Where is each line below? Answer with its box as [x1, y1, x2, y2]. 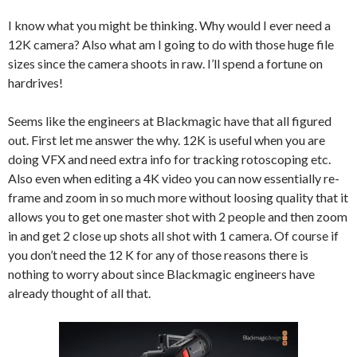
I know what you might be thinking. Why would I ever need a [8, 18, 331, 33]
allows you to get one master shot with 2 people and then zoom [8, 209, 347, 225]
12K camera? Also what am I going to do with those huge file [8, 37, 334, 53]
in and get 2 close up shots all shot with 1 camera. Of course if [8, 228, 339, 244]
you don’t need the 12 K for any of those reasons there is [8, 247, 308, 263]
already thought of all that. [8, 285, 151, 301]
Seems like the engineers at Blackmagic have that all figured [8, 113, 331, 129]
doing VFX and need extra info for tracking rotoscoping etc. [8, 151, 331, 167]
